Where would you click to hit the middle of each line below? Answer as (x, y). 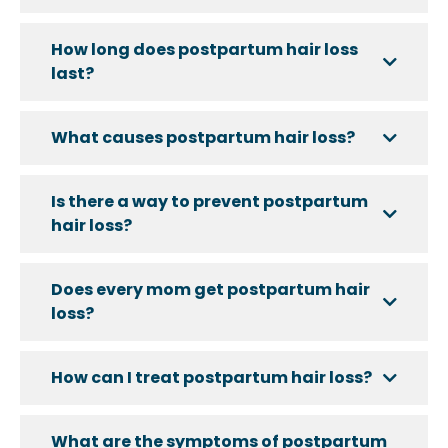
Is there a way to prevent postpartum (209, 202)
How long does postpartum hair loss (204, 50)
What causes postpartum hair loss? (203, 138)
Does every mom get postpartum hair (210, 290)
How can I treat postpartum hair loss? (211, 378)
